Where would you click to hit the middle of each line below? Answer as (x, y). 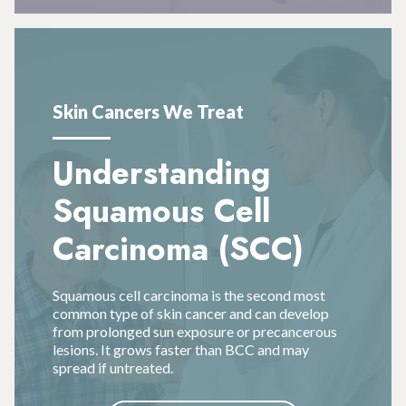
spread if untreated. (112, 367)
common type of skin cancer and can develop (190, 313)
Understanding (161, 173)
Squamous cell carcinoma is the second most (188, 295)
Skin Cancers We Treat (148, 112)
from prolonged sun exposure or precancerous (194, 331)
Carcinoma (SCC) (178, 249)
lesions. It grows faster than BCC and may (180, 349)
